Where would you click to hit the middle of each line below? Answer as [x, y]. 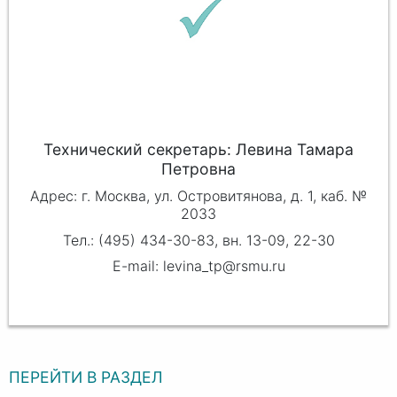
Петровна [198, 168]
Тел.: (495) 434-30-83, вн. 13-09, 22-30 [198, 240]
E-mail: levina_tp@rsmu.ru [198, 266]
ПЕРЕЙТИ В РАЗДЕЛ [86, 377]
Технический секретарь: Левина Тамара [198, 149]
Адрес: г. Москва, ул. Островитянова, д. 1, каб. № [198, 196]
